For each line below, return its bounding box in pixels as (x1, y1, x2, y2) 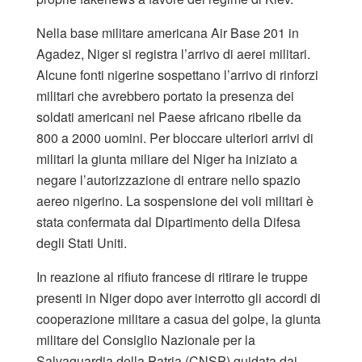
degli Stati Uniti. (36, 233, 127, 252)
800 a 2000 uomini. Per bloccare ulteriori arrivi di (36, 128, 314, 147)
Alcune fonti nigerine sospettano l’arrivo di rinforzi (36, 65, 318, 84)
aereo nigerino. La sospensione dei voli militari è (36, 191, 314, 210)
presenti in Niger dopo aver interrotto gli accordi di (36, 288, 321, 307)
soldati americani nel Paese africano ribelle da (36, 107, 301, 126)
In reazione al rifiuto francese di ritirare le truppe (36, 267, 308, 286)
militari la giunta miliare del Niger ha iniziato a (36, 149, 297, 168)
